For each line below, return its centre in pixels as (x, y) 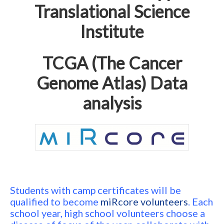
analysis (112, 102)
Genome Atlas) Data (112, 82)
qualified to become (55, 201)
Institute (112, 31)
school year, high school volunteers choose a (107, 213)
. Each (200, 201)
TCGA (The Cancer (112, 62)
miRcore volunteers (144, 201)
